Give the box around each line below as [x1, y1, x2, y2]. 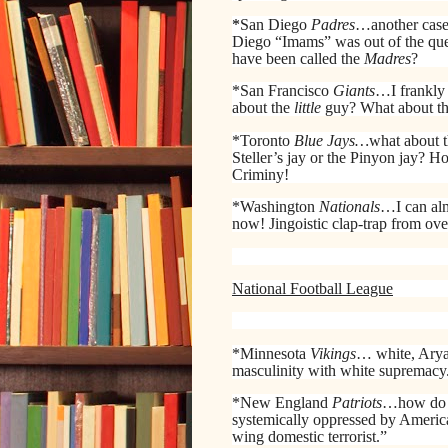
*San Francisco [232, 82, 333, 100]
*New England [232, 394, 328, 412]
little [290, 99, 321, 117]
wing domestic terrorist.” [232, 428, 387, 446]
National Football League [232, 280, 393, 298]
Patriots [328, 394, 382, 412]
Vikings [310, 344, 356, 362]
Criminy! [232, 165, 289, 183]
